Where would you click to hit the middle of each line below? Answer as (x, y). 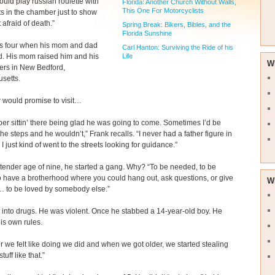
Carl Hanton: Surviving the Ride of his (178, 47)
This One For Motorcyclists (163, 10)
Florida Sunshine (147, 33)
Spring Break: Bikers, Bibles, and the (176, 24)
